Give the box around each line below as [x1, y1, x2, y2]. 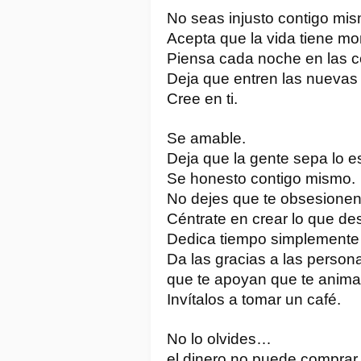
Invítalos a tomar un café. [167, 290, 341, 308]
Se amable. [167, 129, 246, 147]
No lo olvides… [167, 330, 272, 347]
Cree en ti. [167, 89, 238, 107]
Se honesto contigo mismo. [167, 169, 355, 187]
